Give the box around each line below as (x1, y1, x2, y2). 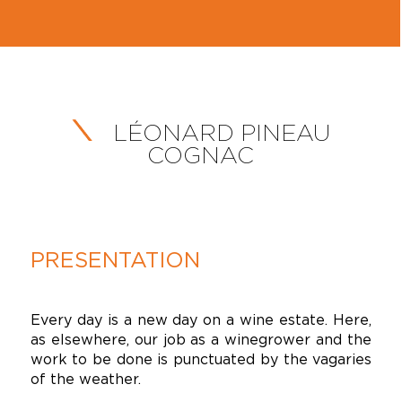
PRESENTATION (30, 248, 200, 271)
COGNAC (147, 143, 255, 167)
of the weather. (30, 371, 141, 387)
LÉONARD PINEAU (107, 120, 331, 144)
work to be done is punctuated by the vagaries (30, 351, 372, 367)
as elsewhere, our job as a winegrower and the (30, 331, 372, 347)
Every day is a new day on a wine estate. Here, (30, 311, 372, 328)
